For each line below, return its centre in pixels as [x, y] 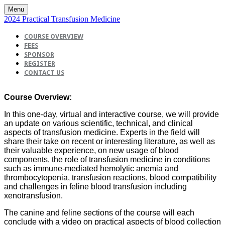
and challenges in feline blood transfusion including [95, 187]
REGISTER [40, 64]
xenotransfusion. [33, 196]
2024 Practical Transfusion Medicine [62, 19]
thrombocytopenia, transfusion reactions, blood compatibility [110, 178]
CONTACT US [44, 73]
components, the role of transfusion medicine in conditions [107, 159]
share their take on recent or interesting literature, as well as [109, 141]
